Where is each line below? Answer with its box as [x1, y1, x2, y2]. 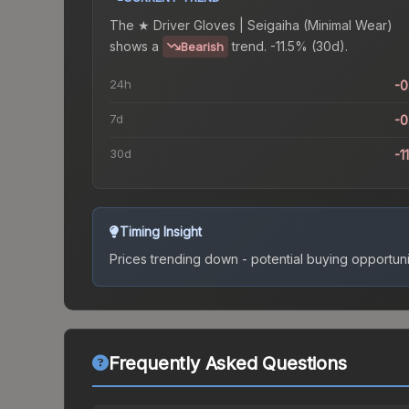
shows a [110, 37, 159, 54]
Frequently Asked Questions [108, 352, 347, 375]
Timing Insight [120, 224, 202, 240]
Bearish [181, 39, 224, 55]
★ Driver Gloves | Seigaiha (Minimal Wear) [138, 17, 393, 34]
